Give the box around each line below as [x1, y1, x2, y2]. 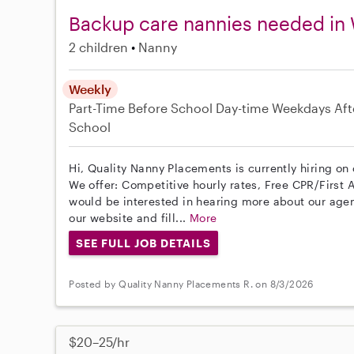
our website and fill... [69, 210, 190, 224]
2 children [69, 39, 129, 55]
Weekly [69, 81, 112, 96]
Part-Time [69, 100, 129, 115]
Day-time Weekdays [216, 100, 332, 115]
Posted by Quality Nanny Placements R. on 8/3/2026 [69, 277, 314, 289]
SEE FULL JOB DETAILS [76, 235, 211, 250]
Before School [128, 100, 213, 115]
